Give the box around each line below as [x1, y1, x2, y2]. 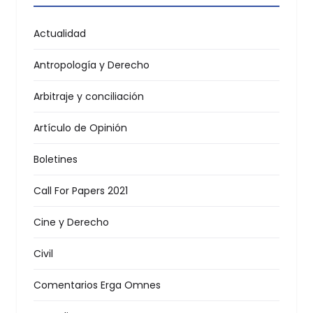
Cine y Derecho [34, 215, 109, 230]
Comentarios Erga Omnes [34, 278, 161, 293]
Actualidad [34, 27, 86, 41]
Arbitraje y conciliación [34, 89, 144, 104]
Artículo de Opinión [34, 121, 127, 136]
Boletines [34, 152, 78, 167]
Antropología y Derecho [34, 58, 150, 73]
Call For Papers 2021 [34, 184, 128, 198]
